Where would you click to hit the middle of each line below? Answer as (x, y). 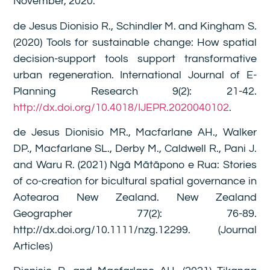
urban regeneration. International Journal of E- (135, 75)
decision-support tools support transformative (135, 58)
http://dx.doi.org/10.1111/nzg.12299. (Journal (135, 230)
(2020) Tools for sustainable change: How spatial (135, 42)
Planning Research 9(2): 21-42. (135, 91)
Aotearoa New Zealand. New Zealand (135, 198)
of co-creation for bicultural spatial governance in (135, 181)
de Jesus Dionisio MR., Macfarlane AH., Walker (135, 133)
